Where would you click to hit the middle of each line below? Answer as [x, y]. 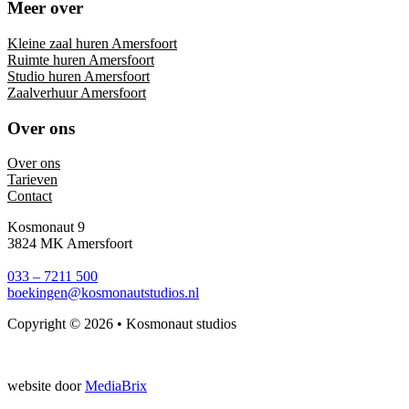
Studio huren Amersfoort [79, 77]
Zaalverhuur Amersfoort [77, 93]
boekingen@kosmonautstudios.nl [103, 293]
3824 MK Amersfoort [70, 244]
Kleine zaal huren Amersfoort [92, 44]
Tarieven [32, 180]
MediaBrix [116, 386]
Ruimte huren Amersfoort [81, 60]
